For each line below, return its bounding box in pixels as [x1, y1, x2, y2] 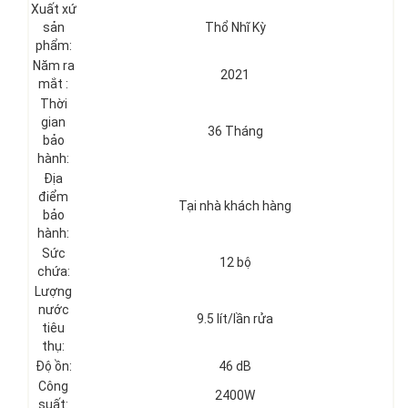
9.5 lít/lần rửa [197, 311, 273, 326]
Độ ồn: [35, 358, 72, 373]
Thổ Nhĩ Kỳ [204, 19, 266, 35]
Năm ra [32, 57, 75, 73]
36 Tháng [207, 123, 263, 138]
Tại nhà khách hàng [178, 198, 291, 213]
